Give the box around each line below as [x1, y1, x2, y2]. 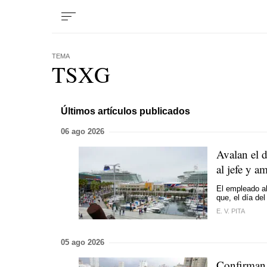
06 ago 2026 [61, 127, 104, 136]
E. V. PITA [216, 207, 245, 215]
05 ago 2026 [61, 238, 104, 247]
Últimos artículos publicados [61, 105, 190, 116]
